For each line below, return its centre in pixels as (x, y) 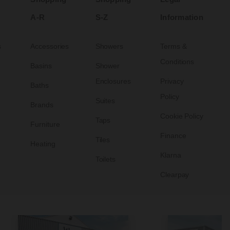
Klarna (171, 155)
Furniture (45, 124)
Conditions (177, 62)
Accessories (50, 46)
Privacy (172, 81)
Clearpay (175, 175)
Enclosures (113, 81)
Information (182, 17)
